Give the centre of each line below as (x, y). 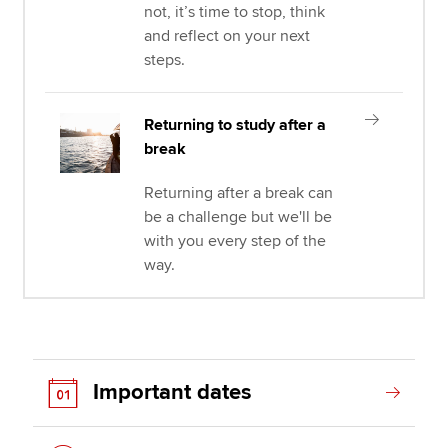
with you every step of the (235, 241)
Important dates (173, 392)
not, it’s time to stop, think (235, 12)
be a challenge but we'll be (238, 217)
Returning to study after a (235, 125)
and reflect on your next (227, 36)
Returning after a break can (239, 193)
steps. (165, 60)
